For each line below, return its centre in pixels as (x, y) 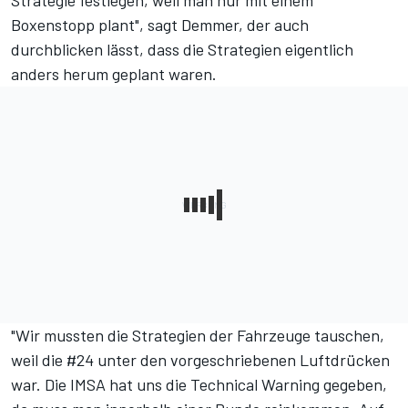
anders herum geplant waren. (114, 74)
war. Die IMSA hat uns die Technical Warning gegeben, (199, 385)
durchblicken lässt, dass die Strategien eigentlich (182, 50)
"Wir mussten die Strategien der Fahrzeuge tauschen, (198, 336)
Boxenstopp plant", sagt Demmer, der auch (160, 25)
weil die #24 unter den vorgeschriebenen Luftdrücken (200, 360)
